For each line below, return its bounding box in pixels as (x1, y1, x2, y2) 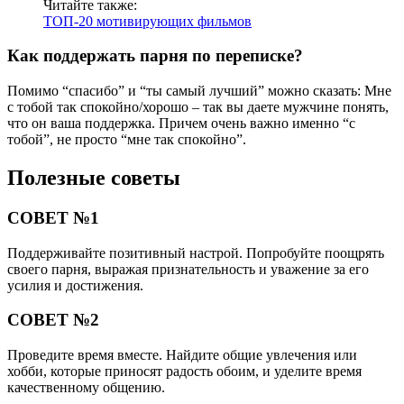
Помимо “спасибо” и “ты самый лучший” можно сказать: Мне (7, 83, 391, 99)
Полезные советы (7, 166, 180, 190)
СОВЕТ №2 (7, 310, 99, 330)
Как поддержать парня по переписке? (7, 46, 303, 66)
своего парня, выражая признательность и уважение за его (7, 261, 369, 277)
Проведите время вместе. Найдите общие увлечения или (7, 347, 357, 363)
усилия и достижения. (7, 277, 143, 293)
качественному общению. (7, 380, 165, 396)
